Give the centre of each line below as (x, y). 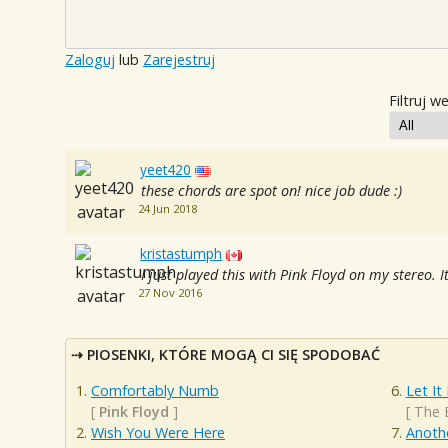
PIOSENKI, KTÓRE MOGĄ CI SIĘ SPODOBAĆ (233, 355)
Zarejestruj (179, 60)
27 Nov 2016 (169, 293)
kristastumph (181, 254)
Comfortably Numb (155, 390)
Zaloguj (90, 60)
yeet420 (166, 170)
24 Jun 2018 (167, 209)
